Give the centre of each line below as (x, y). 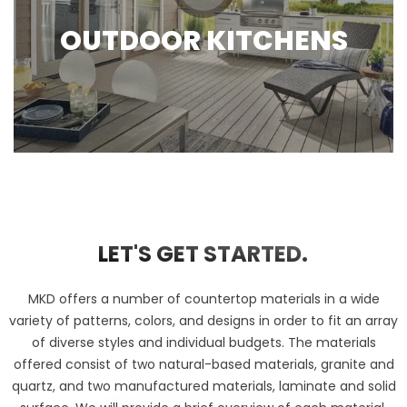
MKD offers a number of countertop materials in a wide (203, 298)
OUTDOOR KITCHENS (203, 41)
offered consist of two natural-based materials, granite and (203, 364)
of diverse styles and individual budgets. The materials (203, 342)
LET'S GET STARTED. (203, 253)
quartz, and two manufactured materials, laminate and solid (203, 386)
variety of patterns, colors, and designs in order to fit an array (203, 320)
